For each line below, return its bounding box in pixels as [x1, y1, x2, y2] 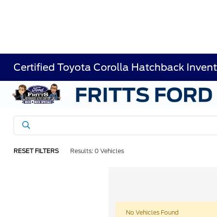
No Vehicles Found [126, 209, 179, 216]
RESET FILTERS [14, 147, 59, 155]
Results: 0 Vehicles [70, 147, 124, 155]
